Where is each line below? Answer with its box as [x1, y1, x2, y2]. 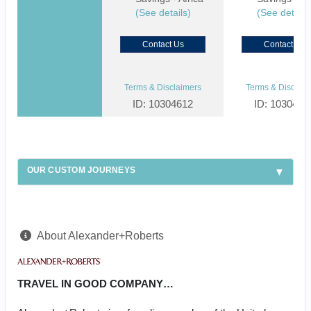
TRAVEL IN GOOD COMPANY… [17, 277, 174, 289]
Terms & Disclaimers [124, 83, 201, 93]
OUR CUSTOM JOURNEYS [26, 165, 136, 176]
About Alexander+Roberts [37, 229, 164, 242]
